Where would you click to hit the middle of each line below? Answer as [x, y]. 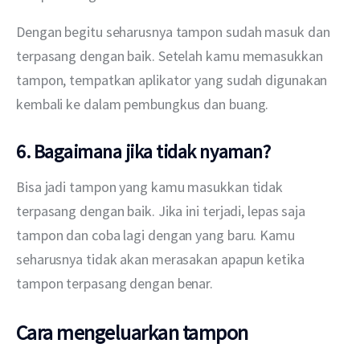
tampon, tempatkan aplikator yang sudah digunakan [174, 80]
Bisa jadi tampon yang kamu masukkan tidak [151, 186]
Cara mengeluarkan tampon [132, 332]
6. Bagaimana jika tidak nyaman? [143, 151]
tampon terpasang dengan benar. [115, 283]
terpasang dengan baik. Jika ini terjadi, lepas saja [162, 211]
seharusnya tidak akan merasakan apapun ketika [162, 259]
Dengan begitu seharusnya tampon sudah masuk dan [175, 31]
